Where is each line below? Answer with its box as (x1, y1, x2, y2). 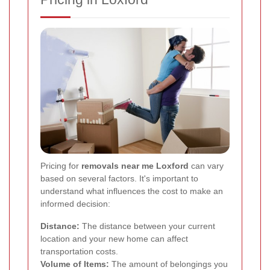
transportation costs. (40, 246, 118, 257)
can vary (189, 161, 224, 171)
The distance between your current (80, 221, 215, 231)
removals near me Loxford (81, 161, 189, 171)
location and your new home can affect (40, 234, 188, 244)
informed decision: (40, 199, 110, 209)
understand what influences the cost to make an (40, 186, 223, 196)
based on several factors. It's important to (40, 174, 198, 184)
